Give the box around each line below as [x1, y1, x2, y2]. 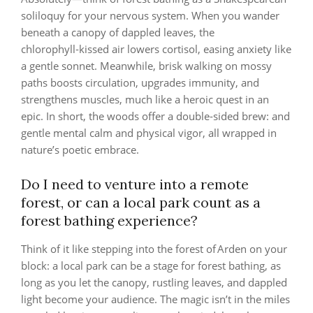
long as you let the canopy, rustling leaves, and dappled [21, 275, 287, 290]
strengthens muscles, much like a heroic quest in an [21, 92, 269, 107]
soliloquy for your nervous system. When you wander [21, 8, 279, 23]
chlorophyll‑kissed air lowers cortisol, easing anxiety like [21, 42, 291, 57]
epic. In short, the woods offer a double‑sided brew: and [21, 109, 290, 124]
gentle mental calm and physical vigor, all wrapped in [21, 126, 277, 140]
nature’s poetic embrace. [21, 143, 139, 157]
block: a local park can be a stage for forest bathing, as [21, 259, 281, 273]
